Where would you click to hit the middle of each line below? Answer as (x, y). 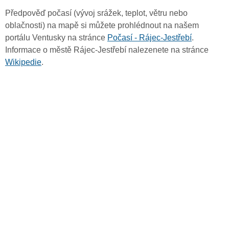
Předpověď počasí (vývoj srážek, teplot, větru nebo (96, 13)
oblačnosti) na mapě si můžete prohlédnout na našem (102, 26)
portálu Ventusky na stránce (56, 38)
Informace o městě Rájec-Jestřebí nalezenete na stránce (107, 50)
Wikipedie (23, 62)
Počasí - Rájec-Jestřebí (150, 38)
